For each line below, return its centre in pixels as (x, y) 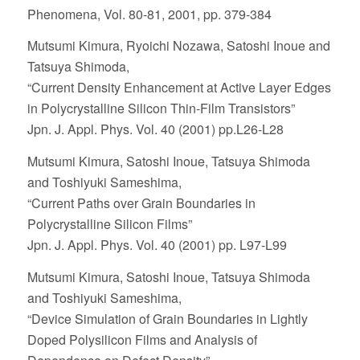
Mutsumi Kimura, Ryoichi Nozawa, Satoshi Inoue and (178, 46)
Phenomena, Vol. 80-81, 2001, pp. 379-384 (149, 14)
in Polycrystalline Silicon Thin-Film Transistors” (161, 108)
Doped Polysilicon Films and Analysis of (142, 339)
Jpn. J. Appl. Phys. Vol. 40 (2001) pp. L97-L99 (157, 244)
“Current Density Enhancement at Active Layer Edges (179, 88)
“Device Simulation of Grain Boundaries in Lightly (167, 318)
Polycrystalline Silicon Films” (109, 223)
